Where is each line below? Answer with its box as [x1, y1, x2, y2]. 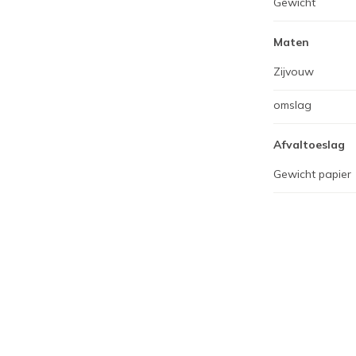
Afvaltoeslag [273, 137, 345, 152]
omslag [273, 98, 311, 112]
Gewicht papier [273, 167, 351, 181]
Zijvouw [273, 64, 314, 79]
